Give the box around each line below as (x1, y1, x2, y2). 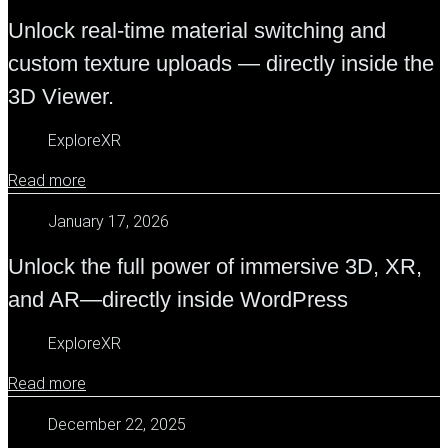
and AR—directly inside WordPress (8, 287, 348, 313)
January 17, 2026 (48, 212, 169, 232)
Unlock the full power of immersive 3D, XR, (8, 254, 422, 280)
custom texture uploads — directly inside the (8, 51, 434, 77)
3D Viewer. (8, 84, 114, 110)
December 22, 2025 (48, 415, 186, 435)
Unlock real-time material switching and (8, 18, 386, 44)
